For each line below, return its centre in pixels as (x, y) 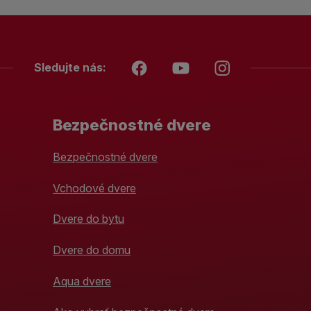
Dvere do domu (92, 250)
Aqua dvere (82, 281)
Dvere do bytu (89, 219)
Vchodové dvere (94, 188)
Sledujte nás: (70, 67)
